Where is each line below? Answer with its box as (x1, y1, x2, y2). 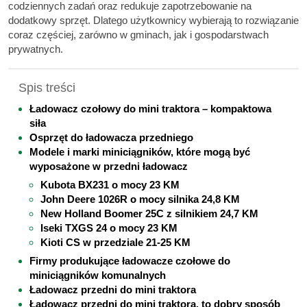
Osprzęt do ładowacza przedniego (29, 131, 193, 143)
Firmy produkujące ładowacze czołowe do (29, 255, 230, 267)
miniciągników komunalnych (29, 269, 166, 282)
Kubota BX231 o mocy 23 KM (40, 178, 180, 191)
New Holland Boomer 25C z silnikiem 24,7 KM (40, 207, 258, 219)
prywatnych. (8, 42, 63, 55)
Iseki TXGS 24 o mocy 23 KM (40, 221, 177, 234)
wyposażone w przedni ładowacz (29, 160, 188, 172)
